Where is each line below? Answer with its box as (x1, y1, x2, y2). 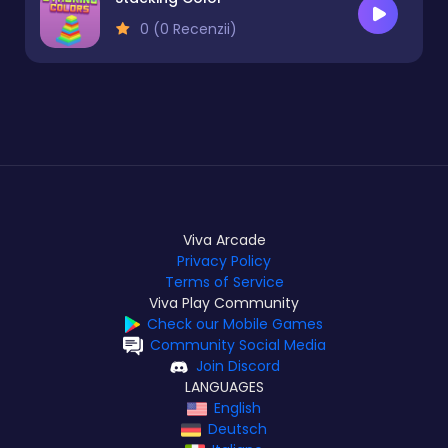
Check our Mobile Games (147, 314, 324, 335)
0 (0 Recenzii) (136, 19, 237, 40)
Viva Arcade (182, 230, 266, 251)
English (214, 398, 261, 419)
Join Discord (195, 356, 280, 377)
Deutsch (208, 419, 267, 440)
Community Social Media (149, 335, 326, 356)
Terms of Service (164, 272, 284, 293)
